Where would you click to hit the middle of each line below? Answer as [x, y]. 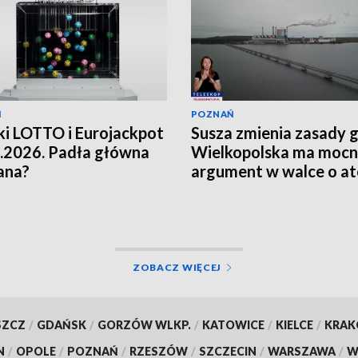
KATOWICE [233, 324]
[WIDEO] [223, 191]
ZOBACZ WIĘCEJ [177, 267]
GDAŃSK [61, 324]
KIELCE [294, 324]
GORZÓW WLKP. [144, 324]
